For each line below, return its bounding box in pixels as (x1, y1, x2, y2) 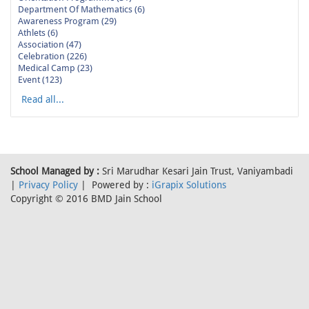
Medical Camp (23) (18, 63, 92, 74)
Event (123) (18, 74, 62, 86)
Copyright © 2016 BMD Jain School (10, 193, 162, 205)
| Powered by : (78, 179, 152, 191)
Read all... (21, 94, 64, 106)
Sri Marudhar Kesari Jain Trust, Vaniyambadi (99, 166, 293, 177)
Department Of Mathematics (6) (18, 4, 145, 15)
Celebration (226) (18, 51, 87, 62)
